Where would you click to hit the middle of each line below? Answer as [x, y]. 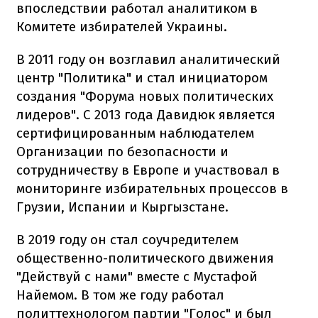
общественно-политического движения [145, 258]
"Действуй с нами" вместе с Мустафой [137, 276]
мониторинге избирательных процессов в [152, 188]
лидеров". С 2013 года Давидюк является [146, 114]
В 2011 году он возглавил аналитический [148, 59]
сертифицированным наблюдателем [135, 133]
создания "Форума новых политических [145, 96]
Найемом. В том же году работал [120, 295]
